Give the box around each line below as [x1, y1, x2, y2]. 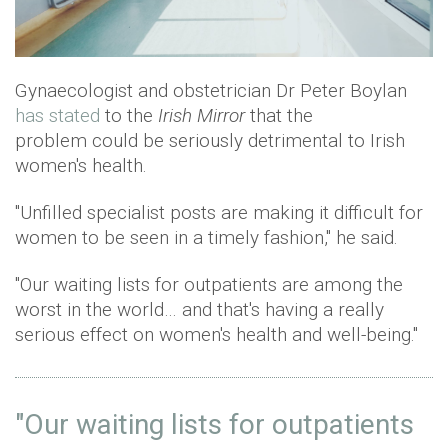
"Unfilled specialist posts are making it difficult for [15, 200, 423, 224]
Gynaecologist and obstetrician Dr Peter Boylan [15, 78, 407, 102]
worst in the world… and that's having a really [15, 297, 384, 321]
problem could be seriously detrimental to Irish [15, 128, 405, 152]
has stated [15, 103, 100, 127]
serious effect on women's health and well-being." [15, 322, 423, 346]
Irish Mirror [158, 103, 245, 127]
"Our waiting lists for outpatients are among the [15, 272, 403, 296]
